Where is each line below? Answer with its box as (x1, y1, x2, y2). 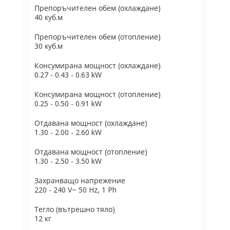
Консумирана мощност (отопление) (34, 89, 161, 99)
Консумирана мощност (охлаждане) (34, 61, 161, 70)
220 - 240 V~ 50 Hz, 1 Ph (34, 185, 117, 195)
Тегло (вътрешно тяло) (34, 204, 115, 214)
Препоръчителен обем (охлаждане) (34, 3, 161, 13)
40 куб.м (34, 12, 63, 22)
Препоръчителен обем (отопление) (34, 32, 161, 42)
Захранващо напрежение (34, 176, 125, 185)
